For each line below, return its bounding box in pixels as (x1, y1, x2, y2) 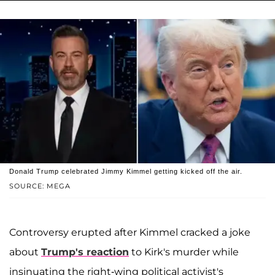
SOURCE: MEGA (9, 181, 71, 190)
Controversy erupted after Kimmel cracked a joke (9, 226, 250, 238)
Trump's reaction (41, 246, 129, 258)
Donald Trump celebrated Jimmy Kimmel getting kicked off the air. (9, 167, 242, 175)
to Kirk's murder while (129, 246, 239, 258)
